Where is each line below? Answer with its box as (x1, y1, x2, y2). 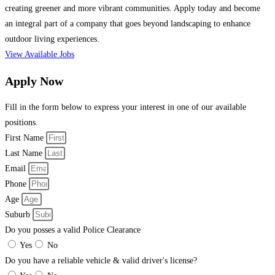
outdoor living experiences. (5, 34, 99, 44)
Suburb (5, 210, 33, 220)
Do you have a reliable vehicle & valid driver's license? (5, 256, 197, 266)
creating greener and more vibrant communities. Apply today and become (5, 4, 260, 13)
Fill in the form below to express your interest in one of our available (5, 103, 246, 112)
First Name (5, 133, 46, 143)
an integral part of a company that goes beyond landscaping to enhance (5, 19, 250, 28)
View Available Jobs (5, 50, 74, 59)
